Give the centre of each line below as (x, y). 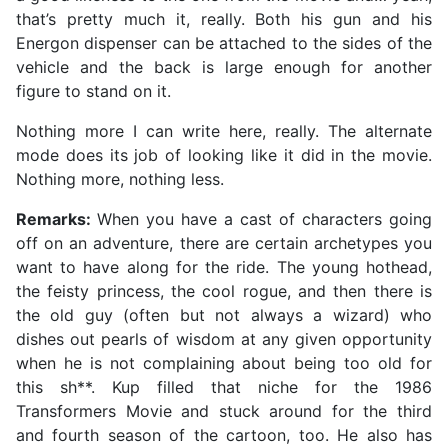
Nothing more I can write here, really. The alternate (224, 131)
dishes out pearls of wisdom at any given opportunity (224, 339)
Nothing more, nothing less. (120, 179)
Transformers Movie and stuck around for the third (224, 411)
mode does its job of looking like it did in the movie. (224, 155)
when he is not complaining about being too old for (224, 363)
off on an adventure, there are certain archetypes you (224, 243)
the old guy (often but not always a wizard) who (224, 315)
